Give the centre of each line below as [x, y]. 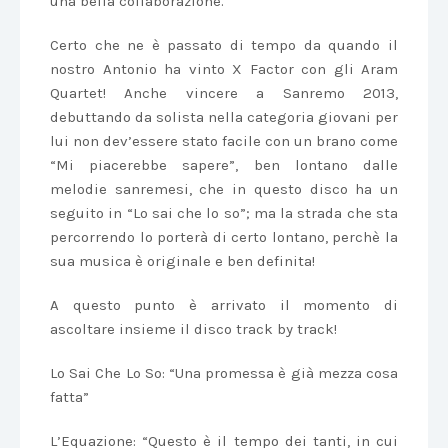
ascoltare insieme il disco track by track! [193, 329]
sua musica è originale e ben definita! [182, 261]
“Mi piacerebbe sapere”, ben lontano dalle [224, 165]
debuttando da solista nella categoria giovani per [224, 117]
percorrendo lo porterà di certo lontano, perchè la [224, 237]
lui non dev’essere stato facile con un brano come [224, 141]
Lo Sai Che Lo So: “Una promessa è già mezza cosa [224, 373]
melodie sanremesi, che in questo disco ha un [224, 189]
